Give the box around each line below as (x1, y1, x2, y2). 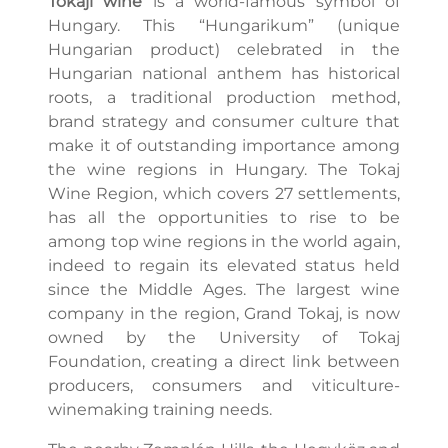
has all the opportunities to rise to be (48, 208, 400, 228)
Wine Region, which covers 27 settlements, (48, 184, 400, 204)
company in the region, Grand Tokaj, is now (48, 304, 400, 324)
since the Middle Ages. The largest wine (48, 280, 400, 300)
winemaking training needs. (48, 400, 272, 420)
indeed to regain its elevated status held (48, 256, 400, 276)
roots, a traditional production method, (48, 88, 400, 108)
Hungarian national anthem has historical (48, 64, 400, 84)
